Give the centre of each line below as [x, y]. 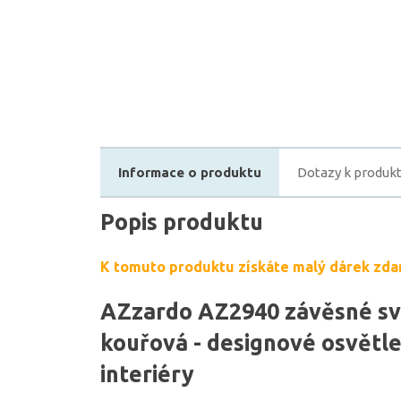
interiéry [147, 374]
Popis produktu [182, 222]
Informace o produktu [190, 172]
